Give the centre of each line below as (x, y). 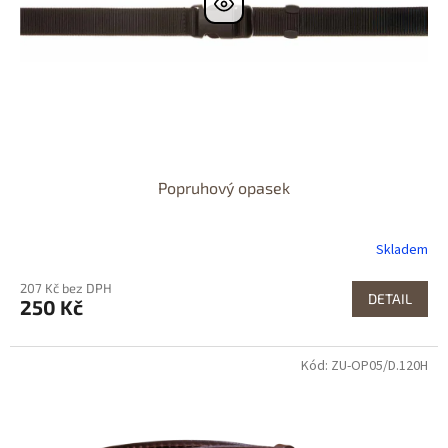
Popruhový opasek (224, 187)
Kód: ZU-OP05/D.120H (364, 365)
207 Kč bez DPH (66, 287)
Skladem (402, 250)
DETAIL (390, 298)
